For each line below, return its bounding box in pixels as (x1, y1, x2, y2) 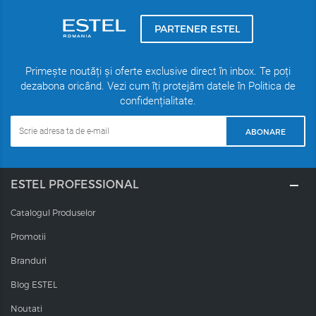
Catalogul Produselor (11, 207, 95, 218)
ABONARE (245, 126, 286, 136)
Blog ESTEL (11, 279, 57, 290)
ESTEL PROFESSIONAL (11, 177, 139, 191)
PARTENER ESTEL (154, 23, 240, 35)
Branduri (11, 255, 47, 266)
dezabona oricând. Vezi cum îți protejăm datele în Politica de (20, 80, 296, 93)
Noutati (11, 303, 42, 314)
